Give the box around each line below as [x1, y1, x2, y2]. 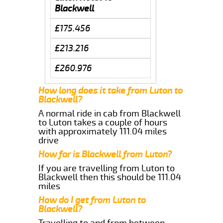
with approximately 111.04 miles [38, 125, 167, 137]
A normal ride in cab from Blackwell [38, 108, 181, 119]
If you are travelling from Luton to [38, 162, 175, 174]
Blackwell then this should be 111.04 [38, 171, 182, 183]
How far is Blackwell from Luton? [38, 148, 172, 160]
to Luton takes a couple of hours [38, 116, 168, 128]
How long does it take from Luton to [38, 85, 183, 96]
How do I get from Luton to [38, 194, 146, 206]
